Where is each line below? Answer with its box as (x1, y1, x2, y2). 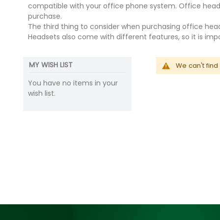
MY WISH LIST (29, 60, 73, 70)
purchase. (28, 11, 62, 22)
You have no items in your (28, 78, 118, 88)
